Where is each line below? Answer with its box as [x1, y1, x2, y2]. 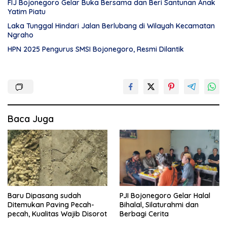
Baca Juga [8, 113, 54, 125]
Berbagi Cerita [120, 209, 169, 219]
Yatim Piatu [8, 7, 46, 17]
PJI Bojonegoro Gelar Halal [120, 191, 210, 201]
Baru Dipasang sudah [8, 191, 81, 201]
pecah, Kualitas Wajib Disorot [8, 209, 107, 219]
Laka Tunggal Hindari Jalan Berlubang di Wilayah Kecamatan [8, 21, 215, 31]
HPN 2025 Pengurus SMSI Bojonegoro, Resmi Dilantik [8, 45, 184, 54]
